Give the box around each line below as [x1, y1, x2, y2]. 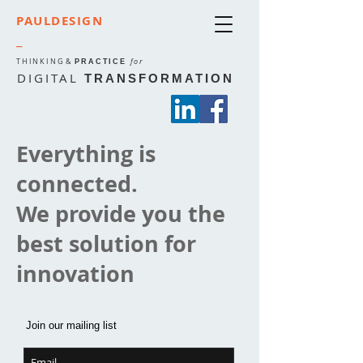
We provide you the [16, 199, 225, 228]
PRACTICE [75, 58, 130, 66]
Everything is [16, 139, 156, 169]
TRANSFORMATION [84, 71, 234, 85]
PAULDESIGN [16, 12, 103, 29]
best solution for [16, 228, 196, 258]
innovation [16, 258, 135, 288]
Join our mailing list [26, 319, 117, 331]
